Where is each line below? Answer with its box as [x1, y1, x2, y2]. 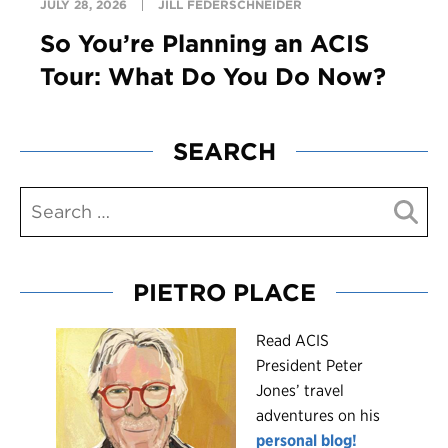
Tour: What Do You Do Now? [40, 62, 386, 92]
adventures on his [256, 406, 380, 426]
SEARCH [172, 137, 276, 167]
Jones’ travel [256, 381, 344, 401]
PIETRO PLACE [132, 278, 316, 308]
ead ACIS [266, 331, 329, 351]
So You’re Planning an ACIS [40, 29, 369, 59]
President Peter [256, 356, 363, 376]
